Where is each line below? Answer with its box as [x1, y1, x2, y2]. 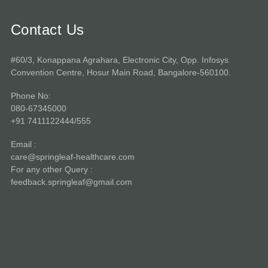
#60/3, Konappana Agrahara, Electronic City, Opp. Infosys [10, 55, 229, 65]
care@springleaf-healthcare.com [10, 152, 135, 162]
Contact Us [10, 22, 84, 38]
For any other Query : [10, 165, 93, 174]
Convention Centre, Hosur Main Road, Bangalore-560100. [10, 68, 231, 77]
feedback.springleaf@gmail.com [10, 177, 132, 187]
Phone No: [10, 91, 51, 100]
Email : [10, 139, 36, 149]
